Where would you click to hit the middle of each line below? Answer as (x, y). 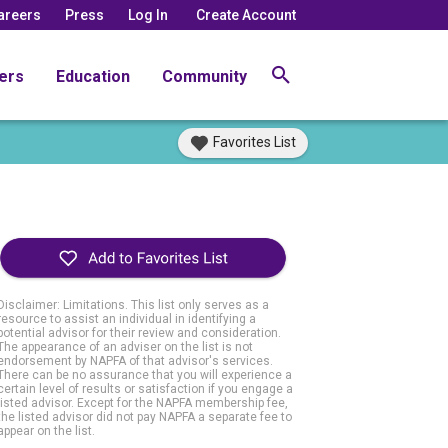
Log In (148, 14)
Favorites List (254, 142)
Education (93, 76)
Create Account (246, 14)
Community (204, 76)
